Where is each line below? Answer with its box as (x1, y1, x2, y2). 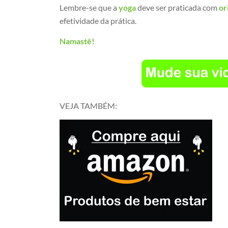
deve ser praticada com (136, 3, 219, 12)
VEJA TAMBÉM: (60, 101, 118, 111)
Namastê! (60, 36, 95, 46)
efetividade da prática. (60, 16, 137, 25)
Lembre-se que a (60, 3, 119, 12)
